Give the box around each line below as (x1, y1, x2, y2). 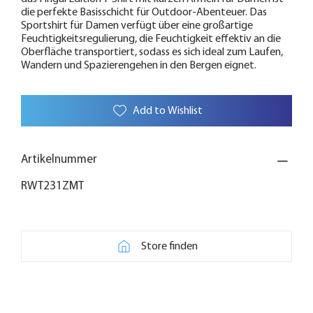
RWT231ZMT (21, 180, 84, 193)
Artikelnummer (21, 154, 97, 166)
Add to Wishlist (132, 105, 203, 117)
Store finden (141, 240, 198, 252)
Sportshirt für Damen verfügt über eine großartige (21, 20, 253, 32)
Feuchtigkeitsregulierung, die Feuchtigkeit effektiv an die (21, 34, 281, 45)
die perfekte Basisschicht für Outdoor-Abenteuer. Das (21, 7, 267, 19)
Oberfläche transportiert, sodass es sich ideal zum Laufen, (21, 47, 283, 59)
